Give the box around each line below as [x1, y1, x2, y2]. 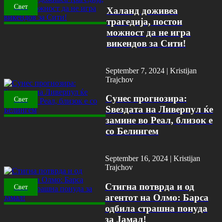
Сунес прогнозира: [105, 93, 187, 104]
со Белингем [105, 126, 159, 137]
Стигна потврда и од [105, 181, 194, 192]
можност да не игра [106, 27, 191, 38]
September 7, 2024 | [105, 66, 170, 75]
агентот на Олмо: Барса [105, 192, 209, 203]
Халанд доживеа [106, 5, 178, 16]
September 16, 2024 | [105, 154, 173, 163]
